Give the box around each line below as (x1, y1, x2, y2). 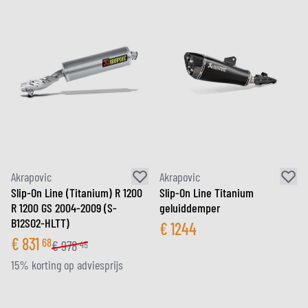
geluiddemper (159, 200, 220, 215)
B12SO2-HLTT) (11, 215, 69, 230)
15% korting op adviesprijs (11, 257, 123, 272)
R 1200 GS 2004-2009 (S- (11, 200, 117, 215)
